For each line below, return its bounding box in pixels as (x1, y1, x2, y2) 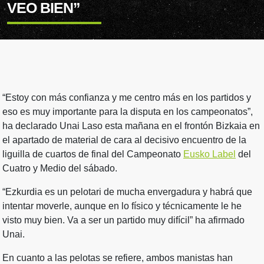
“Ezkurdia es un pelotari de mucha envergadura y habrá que (2, 187, 252, 197)
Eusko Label (183, 149, 236, 160)
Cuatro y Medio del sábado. (2, 163, 117, 174)
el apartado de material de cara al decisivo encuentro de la (2, 135, 246, 146)
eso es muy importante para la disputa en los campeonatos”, (2, 107, 253, 117)
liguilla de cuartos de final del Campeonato (2, 149, 183, 160)
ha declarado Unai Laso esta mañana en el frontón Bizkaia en (2, 121, 260, 131)
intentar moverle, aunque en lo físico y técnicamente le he (2, 201, 242, 212)
